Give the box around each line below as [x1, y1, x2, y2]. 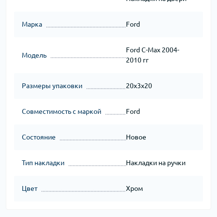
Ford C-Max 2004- [125, 46, 179, 54]
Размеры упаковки [22, 82, 82, 90]
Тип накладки [22, 159, 64, 167]
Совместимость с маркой [22, 108, 101, 116]
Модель [22, 51, 46, 59]
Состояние [22, 133, 56, 141]
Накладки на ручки [125, 159, 186, 167]
